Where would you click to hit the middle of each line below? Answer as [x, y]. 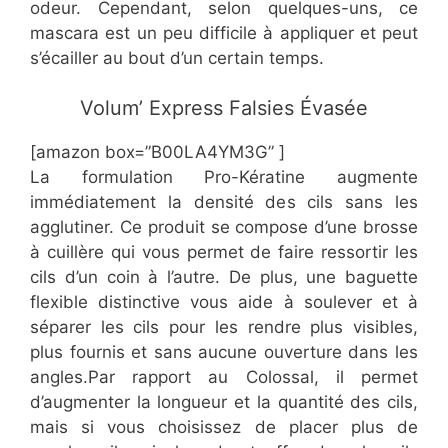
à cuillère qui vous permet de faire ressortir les [224, 252]
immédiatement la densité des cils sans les [224, 202]
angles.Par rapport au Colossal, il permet [224, 377]
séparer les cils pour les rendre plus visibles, [224, 327]
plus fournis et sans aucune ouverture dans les [224, 352]
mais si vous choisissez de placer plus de [224, 427]
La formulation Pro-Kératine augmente [224, 177]
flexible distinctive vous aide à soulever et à [224, 302]
